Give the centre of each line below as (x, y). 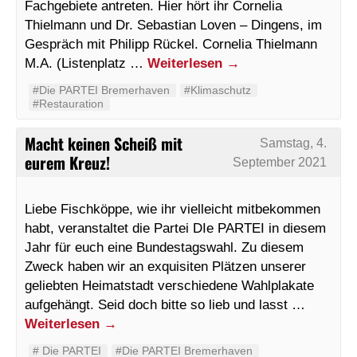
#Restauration (68, 103)
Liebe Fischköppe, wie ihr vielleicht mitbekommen (173, 209)
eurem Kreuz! (67, 162)
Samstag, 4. (294, 143)
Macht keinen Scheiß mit (104, 143)
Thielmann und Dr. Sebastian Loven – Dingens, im (173, 24)
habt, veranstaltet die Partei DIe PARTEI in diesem (175, 228)
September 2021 (280, 163)
